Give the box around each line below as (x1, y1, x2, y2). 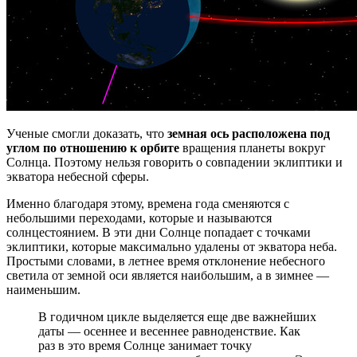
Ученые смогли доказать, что (6, 126, 167, 140)
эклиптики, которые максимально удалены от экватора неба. (6, 239, 337, 253)
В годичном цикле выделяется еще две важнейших (38, 309, 316, 324)
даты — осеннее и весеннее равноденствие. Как (38, 324, 300, 338)
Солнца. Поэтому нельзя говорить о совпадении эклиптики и (6, 155, 343, 169)
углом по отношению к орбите (6, 140, 179, 155)
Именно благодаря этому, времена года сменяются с (6, 196, 289, 210)
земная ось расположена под (167, 126, 330, 140)
